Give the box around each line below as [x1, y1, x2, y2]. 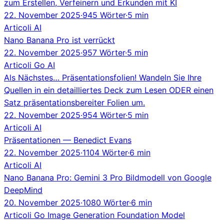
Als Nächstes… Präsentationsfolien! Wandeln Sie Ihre [4, 72, 201, 82]
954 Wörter [82, 109, 125, 120]
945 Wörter [82, 9, 125, 20]
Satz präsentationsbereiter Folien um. [4, 97, 145, 107]
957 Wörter [82, 47, 125, 57]
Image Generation [47, 209, 117, 220]
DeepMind [4, 184, 42, 195]
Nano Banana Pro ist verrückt [4, 34, 115, 45]
